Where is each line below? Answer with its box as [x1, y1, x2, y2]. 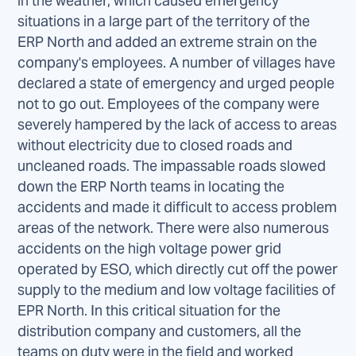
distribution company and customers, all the [17, 322, 302, 341]
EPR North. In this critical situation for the [17, 301, 281, 320]
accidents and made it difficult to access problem [17, 198, 338, 217]
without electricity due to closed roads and [17, 136, 293, 155]
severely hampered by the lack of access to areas [17, 115, 338, 134]
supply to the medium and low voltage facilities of [17, 281, 336, 300]
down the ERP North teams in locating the [17, 177, 285, 196]
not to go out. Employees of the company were [17, 95, 320, 114]
